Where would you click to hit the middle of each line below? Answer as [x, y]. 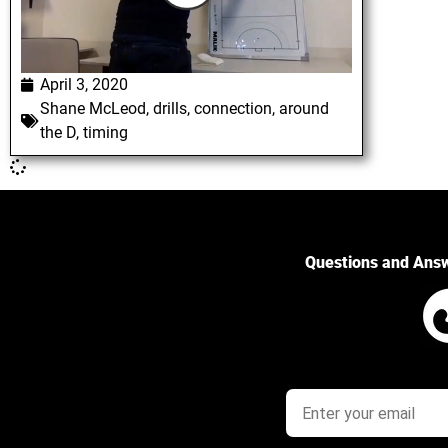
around [304, 109]
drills [170, 109]
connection [233, 109]
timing [105, 133]
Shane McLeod [93, 109]
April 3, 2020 [84, 85]
